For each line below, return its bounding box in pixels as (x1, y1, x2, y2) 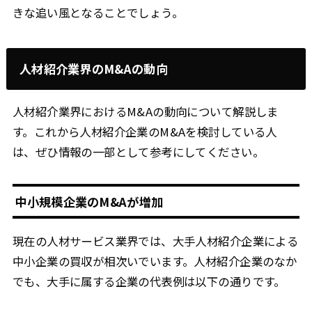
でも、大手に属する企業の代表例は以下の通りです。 (12, 272, 286, 290)
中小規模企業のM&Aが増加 (15, 192, 164, 210)
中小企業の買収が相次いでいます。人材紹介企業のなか (12, 252, 297, 270)
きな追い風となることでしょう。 (12, 3, 184, 21)
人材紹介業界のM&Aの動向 (19, 60, 168, 78)
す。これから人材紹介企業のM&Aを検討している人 (12, 123, 277, 141)
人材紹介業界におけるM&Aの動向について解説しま (12, 103, 279, 120)
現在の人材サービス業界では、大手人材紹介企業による (12, 232, 299, 249)
